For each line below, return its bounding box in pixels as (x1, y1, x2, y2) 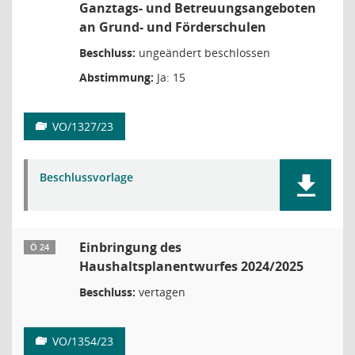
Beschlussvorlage (40, 170, 133, 185)
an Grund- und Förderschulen (79, 18, 266, 36)
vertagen (136, 284, 185, 300)
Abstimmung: (79, 70, 154, 85)
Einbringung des (79, 239, 181, 256)
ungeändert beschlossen (136, 45, 270, 60)
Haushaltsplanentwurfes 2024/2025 (79, 258, 303, 275)
